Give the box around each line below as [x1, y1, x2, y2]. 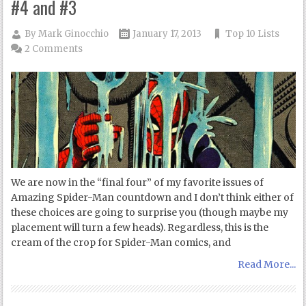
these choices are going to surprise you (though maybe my [11, 206, 289, 219]
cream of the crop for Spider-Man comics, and [11, 236, 232, 249]
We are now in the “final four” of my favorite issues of [11, 176, 264, 189]
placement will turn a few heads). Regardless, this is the [11, 221, 269, 234]
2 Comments [25, 42, 83, 55]
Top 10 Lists [225, 27, 280, 40]
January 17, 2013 [133, 27, 202, 40]
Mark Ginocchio [38, 27, 109, 40]
